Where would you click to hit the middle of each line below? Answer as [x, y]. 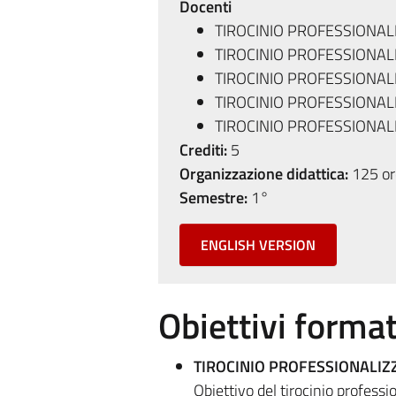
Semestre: [213, 198]
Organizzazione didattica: [263, 174]
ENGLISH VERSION [258, 245]
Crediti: [203, 150]
